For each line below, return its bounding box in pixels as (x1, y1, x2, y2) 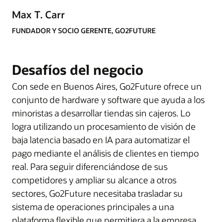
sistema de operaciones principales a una (12, 201, 174, 213)
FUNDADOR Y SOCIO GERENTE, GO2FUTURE (12, 26, 156, 35)
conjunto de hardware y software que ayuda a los (12, 94, 205, 106)
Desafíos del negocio (12, 61, 143, 78)
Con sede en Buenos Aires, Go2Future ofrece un (12, 80, 202, 92)
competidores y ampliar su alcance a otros (12, 174, 176, 186)
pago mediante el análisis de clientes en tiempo (12, 147, 199, 159)
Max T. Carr (12, 8, 65, 21)
